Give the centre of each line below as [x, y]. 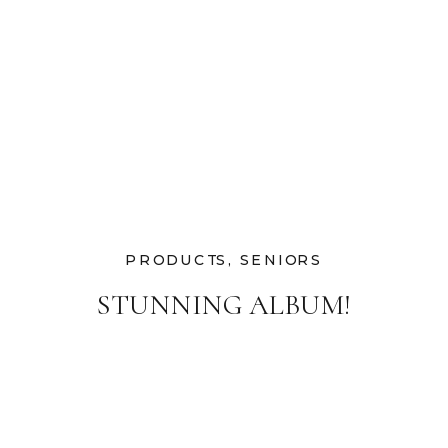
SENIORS [281, 259]
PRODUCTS [176, 259]
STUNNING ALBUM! [224, 305]
